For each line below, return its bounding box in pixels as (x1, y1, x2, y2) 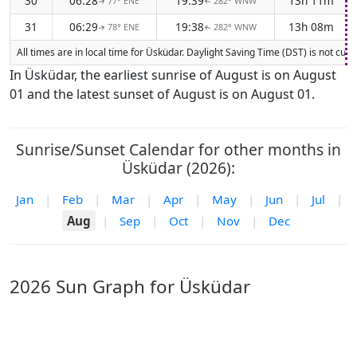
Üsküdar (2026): (122, 157, 235, 178)
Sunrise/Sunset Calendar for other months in (16, 139, 341, 160)
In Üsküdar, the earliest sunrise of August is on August (10, 66, 336, 84)
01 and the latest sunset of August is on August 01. (10, 85, 315, 103)
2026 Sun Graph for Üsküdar (10, 274, 250, 299)
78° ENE (108, 21, 139, 33)
